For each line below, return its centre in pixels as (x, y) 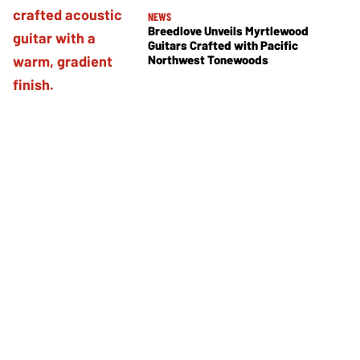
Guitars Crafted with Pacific (223, 45)
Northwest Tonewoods (208, 60)
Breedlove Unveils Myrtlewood (228, 31)
